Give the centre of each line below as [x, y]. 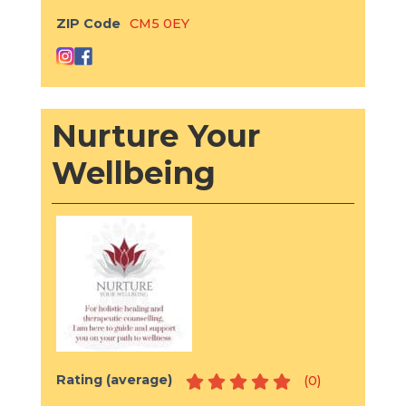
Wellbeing [133, 174]
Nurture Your [155, 136]
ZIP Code [88, 24]
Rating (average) [114, 380]
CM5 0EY [159, 24]
